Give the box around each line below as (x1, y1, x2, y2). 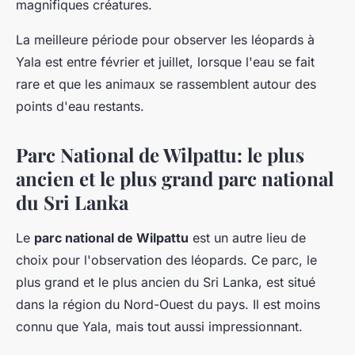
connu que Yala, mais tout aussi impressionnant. (16, 319, 303, 335)
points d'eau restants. (16, 98, 144, 115)
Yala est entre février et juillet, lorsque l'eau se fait (16, 54, 315, 71)
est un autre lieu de (189, 230, 306, 246)
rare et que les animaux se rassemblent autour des (16, 76, 316, 93)
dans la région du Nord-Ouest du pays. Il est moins (16, 296, 320, 313)
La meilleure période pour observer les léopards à (16, 32, 315, 48)
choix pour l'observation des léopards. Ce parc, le (16, 252, 317, 269)
